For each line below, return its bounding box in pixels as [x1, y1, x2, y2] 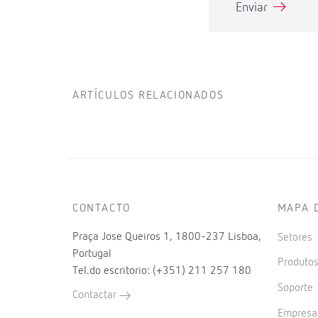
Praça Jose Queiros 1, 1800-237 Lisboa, [72, 231, 261, 243]
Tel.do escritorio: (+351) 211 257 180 [72, 265, 251, 277]
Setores [277, 231, 315, 243]
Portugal [72, 248, 111, 260]
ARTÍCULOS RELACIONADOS [72, 89, 224, 102]
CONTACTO [72, 202, 131, 214]
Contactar [72, 289, 119, 301]
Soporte [277, 283, 316, 295]
